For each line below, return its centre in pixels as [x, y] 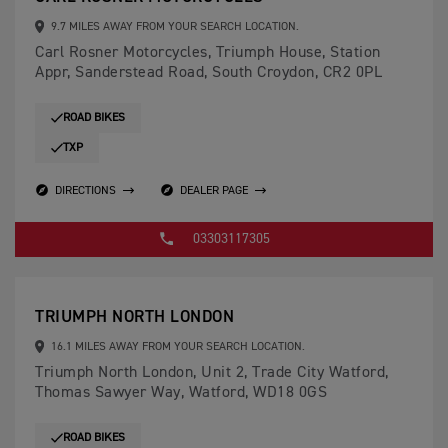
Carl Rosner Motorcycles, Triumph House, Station [208, 53]
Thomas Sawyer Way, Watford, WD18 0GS [181, 393]
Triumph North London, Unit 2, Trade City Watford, [212, 373]
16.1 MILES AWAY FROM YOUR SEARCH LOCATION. [176, 347]
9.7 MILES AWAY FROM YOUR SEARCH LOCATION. [173, 27]
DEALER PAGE [214, 190]
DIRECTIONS [85, 190]
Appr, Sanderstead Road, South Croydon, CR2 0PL [208, 73]
